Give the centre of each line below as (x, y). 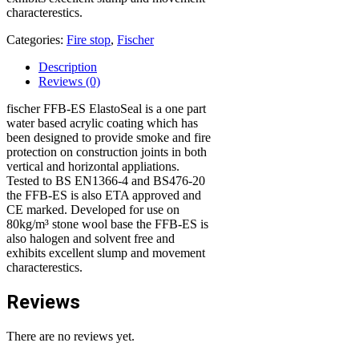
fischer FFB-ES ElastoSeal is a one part (106, 108)
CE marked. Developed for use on (93, 209)
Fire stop (89, 39)
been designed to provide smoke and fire (109, 137)
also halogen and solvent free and (91, 238)
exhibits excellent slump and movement (106, 252)
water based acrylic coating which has (102, 123)
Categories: (36, 39)
